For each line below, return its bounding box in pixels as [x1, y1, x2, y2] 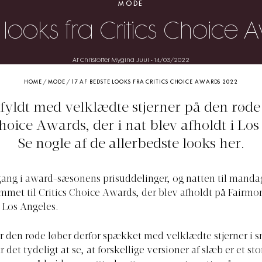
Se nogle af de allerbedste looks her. [18, 137, 244, 151]
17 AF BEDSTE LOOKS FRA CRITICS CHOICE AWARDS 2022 [71, 79, 238, 85]
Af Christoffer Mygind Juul [73, 57, 149, 63]
